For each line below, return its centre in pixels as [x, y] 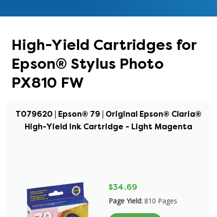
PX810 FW [48, 83]
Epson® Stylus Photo [88, 64]
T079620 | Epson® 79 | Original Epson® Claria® [108, 114]
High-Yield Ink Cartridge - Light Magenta [108, 127]
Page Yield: [125, 201]
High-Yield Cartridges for [104, 45]
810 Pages [161, 201]
